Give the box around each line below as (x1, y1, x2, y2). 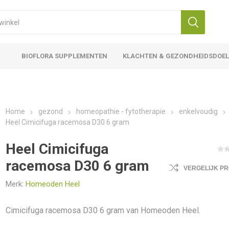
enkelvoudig (179, 107, 218, 116)
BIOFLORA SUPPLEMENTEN (21, 52, 108, 60)
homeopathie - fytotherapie (76, 107, 166, 116)
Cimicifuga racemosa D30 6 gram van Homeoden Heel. (6, 205, 201, 215)
